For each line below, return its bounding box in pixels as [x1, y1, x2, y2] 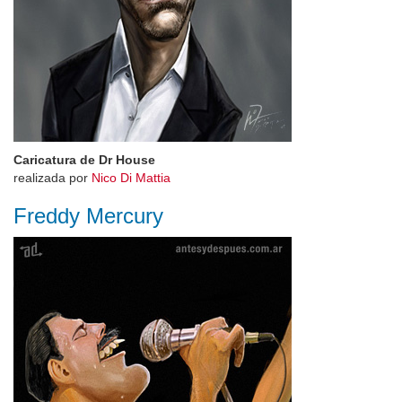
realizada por [13, 170, 92, 185]
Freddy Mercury [13, 204, 163, 228]
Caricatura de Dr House [13, 153, 155, 167]
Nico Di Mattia [92, 170, 170, 185]
